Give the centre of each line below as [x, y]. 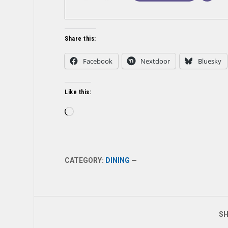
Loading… [89, 112]
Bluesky [210, 61]
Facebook [98, 61]
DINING [118, 160]
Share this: [80, 38]
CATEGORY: [85, 160]
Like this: [78, 92]
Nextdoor [155, 61]
